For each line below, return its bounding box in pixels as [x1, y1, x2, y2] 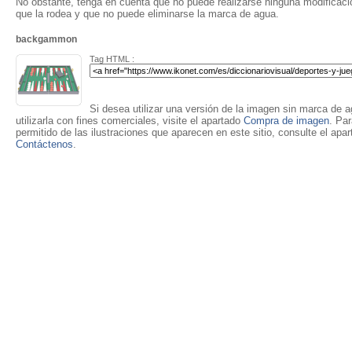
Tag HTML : [90, 54, 134, 64]
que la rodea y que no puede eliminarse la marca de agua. [16, 8, 279, 20]
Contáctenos [16, 138, 73, 150]
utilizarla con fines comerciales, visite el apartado [16, 115, 244, 126]
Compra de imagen [244, 115, 329, 126]
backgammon [16, 34, 77, 45]
